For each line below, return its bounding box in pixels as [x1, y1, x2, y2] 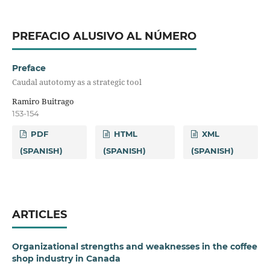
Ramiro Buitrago [11, 95, 74, 107]
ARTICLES [11, 207, 67, 221]
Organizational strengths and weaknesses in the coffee [11, 240, 257, 252]
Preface [11, 63, 46, 74]
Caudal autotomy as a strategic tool [11, 77, 142, 88]
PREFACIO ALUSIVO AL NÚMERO [11, 30, 196, 43]
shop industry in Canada [11, 253, 121, 264]
